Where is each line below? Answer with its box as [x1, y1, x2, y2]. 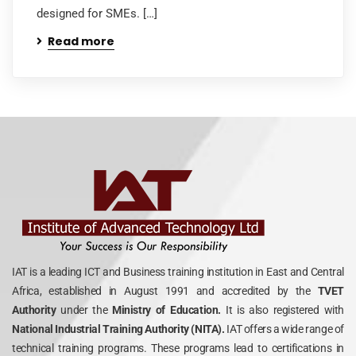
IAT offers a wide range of [224, 322, 345, 335]
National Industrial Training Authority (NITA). [12, 322, 225, 335]
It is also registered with [221, 303, 344, 316]
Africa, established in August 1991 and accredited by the [12, 284, 318, 297]
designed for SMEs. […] [37, 6, 157, 21]
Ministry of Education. [107, 303, 221, 316]
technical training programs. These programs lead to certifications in [12, 341, 344, 354]
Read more [48, 33, 114, 49]
